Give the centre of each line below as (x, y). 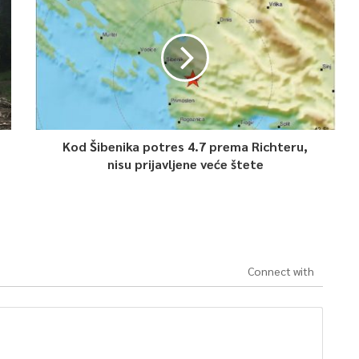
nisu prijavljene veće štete (185, 164)
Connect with (280, 271)
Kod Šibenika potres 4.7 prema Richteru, (186, 146)
